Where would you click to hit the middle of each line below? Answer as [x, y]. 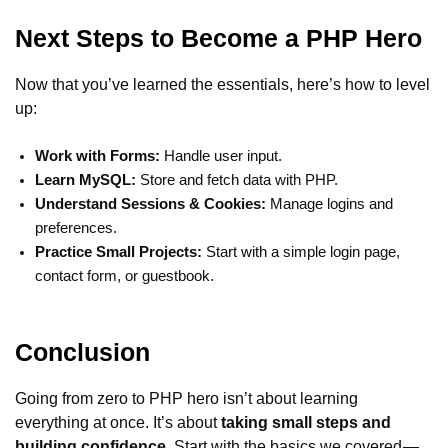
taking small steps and [306, 421]
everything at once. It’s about [118, 421]
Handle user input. [221, 155]
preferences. [76, 227]
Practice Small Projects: [118, 251]
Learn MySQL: [85, 179]
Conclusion [82, 351]
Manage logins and [329, 203]
